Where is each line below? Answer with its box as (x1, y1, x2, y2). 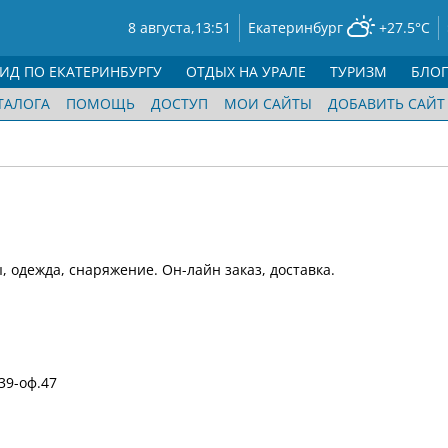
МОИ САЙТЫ (224, 94, 312, 113)
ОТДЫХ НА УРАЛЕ (186, 62, 306, 81)
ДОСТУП (151, 94, 208, 113)
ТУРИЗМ (330, 62, 387, 81)
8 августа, (128, 18, 195, 37)
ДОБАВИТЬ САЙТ (328, 94, 445, 113)
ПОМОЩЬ (66, 94, 135, 113)
